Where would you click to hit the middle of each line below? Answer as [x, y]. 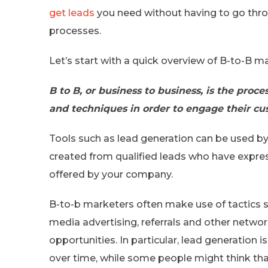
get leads [72, 13]
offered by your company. [111, 174]
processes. [75, 31]
